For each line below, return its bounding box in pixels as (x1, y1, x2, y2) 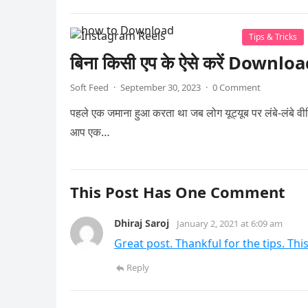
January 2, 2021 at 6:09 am (177, 217, 283, 230)
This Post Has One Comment (70, 181, 285, 202)
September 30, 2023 (120, 81, 201, 93)
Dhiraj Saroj (114, 217, 169, 230)
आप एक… (70, 124, 110, 140)
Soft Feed (70, 81, 109, 93)
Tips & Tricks (249, 31, 297, 43)
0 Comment (212, 81, 261, 93)
